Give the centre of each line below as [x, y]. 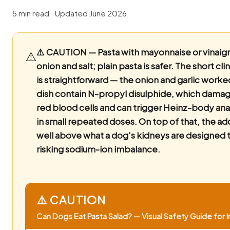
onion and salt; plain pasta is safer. [105, 66]
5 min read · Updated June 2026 [70, 13]
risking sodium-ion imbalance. [98, 149]
